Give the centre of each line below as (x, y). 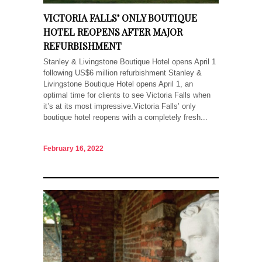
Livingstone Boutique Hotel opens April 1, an (118, 84)
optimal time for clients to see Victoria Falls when (127, 95)
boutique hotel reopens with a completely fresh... (125, 118)
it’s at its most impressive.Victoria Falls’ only (120, 106)
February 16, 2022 (73, 148)
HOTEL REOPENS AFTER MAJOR (113, 32)
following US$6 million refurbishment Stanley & (123, 73)
